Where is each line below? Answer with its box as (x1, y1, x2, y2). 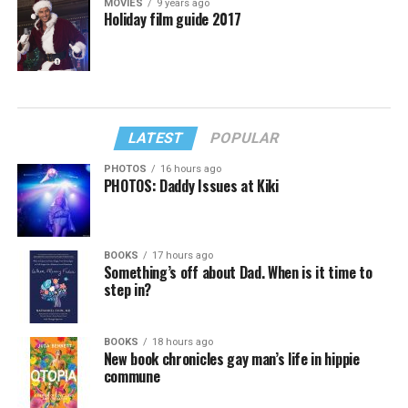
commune (103, 365, 160, 388)
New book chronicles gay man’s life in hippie (103, 348, 360, 371)
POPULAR (209, 129, 282, 148)
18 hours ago (151, 336, 213, 349)
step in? (103, 279, 152, 301)
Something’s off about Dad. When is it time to (103, 261, 372, 284)
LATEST (127, 129, 187, 148)
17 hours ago (151, 250, 213, 262)
